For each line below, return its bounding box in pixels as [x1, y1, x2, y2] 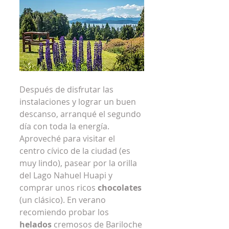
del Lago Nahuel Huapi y [19, 170, 114, 181]
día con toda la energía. [19, 121, 113, 132]
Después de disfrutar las [19, 84, 116, 96]
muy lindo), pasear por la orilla [19, 157, 139, 169]
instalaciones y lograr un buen [19, 96, 138, 108]
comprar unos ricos [19, 182, 98, 194]
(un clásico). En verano [19, 194, 108, 206]
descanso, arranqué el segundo [19, 108, 143, 120]
